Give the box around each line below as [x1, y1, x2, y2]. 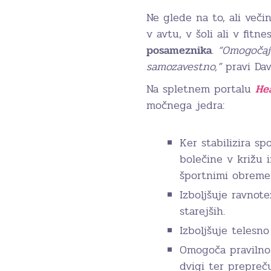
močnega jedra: [146, 96, 224, 114]
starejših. [180, 202, 225, 220]
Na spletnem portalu [146, 80, 255, 97]
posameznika [146, 41, 212, 59]
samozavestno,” [146, 57, 221, 75]
